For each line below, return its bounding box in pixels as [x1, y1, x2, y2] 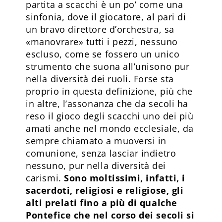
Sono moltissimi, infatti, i [64, 171, 185, 184]
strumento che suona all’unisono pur [26, 60, 190, 72]
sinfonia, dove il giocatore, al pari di [26, 10, 186, 23]
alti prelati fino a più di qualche [26, 196, 177, 209]
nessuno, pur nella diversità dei [26, 159, 166, 171]
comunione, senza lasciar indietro [26, 147, 176, 159]
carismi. [26, 171, 64, 184]
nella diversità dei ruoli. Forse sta [26, 72, 174, 85]
